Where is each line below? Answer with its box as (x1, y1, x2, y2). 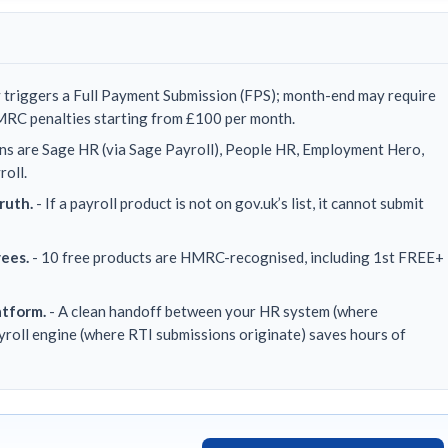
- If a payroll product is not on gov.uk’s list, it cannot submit (33, 193, 424, 212)
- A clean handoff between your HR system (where (46, 301, 378, 320)
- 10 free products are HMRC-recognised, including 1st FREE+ (29, 247, 444, 266)
